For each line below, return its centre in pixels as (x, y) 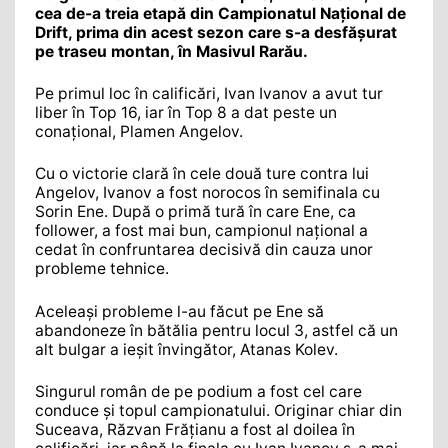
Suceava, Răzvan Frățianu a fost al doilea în (195, 430)
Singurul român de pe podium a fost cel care (198, 392)
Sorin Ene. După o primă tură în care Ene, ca (195, 212)
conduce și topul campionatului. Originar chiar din (218, 411)
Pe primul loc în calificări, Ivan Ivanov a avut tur (209, 94)
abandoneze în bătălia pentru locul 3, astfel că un (216, 330)
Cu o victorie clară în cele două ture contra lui (202, 174)
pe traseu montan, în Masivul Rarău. (171, 51)
